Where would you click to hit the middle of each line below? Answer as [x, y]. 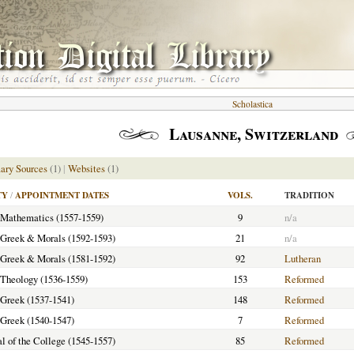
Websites [87, 168]
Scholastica [252, 104]
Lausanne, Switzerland [253, 134]
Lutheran [303, 258]
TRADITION [309, 195]
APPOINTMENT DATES [62, 195]
